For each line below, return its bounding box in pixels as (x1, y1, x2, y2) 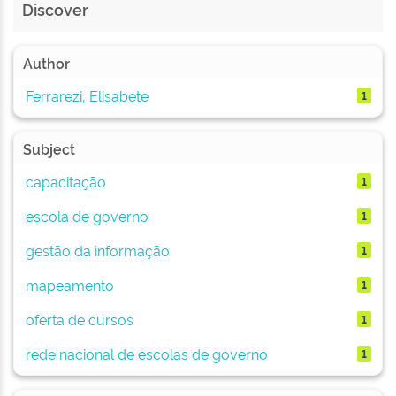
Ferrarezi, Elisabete (25, 85, 148, 105)
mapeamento (25, 274, 114, 294)
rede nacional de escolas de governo (25, 343, 268, 363)
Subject (23, 139, 75, 158)
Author (23, 53, 70, 72)
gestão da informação (25, 240, 170, 260)
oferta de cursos (25, 308, 133, 329)
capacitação (25, 171, 106, 191)
